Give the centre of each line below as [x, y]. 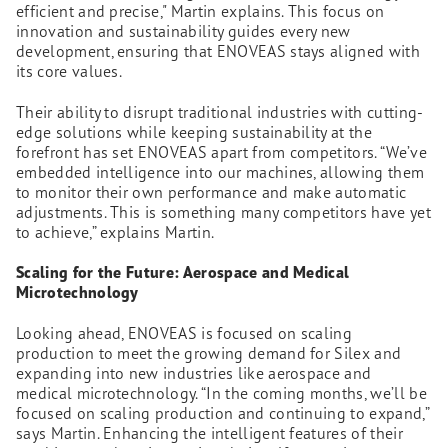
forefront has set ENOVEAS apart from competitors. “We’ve [221, 151]
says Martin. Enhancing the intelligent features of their [209, 433]
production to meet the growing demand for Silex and [209, 353]
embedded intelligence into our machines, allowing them [220, 171]
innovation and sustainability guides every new [183, 30]
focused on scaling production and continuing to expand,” [222, 413]
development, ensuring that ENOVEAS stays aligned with [218, 50]
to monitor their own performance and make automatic [211, 191]
